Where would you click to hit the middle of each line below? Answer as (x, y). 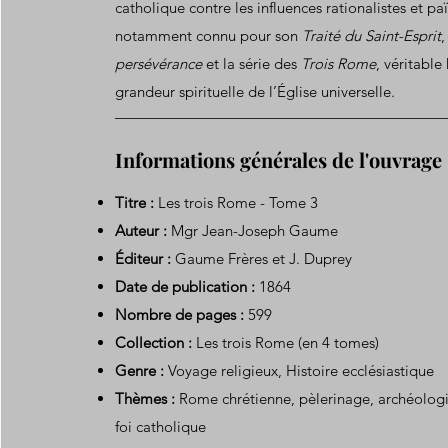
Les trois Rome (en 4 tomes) (286, 342)
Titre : (135, 202)
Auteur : (141, 230)
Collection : (154, 342)
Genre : (140, 370)
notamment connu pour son (209, 35)
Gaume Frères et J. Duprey (262, 258)
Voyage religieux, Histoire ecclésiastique (299, 370)
